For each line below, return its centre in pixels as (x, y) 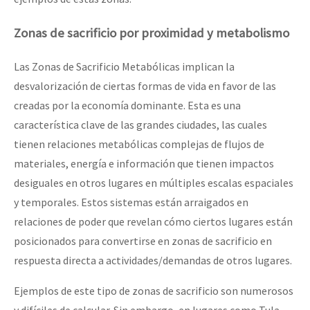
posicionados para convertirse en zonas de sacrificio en (143, 241)
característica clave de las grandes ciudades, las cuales (140, 125)
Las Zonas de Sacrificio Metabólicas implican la (124, 67)
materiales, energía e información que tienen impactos (144, 164)
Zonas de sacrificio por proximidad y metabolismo (152, 33)
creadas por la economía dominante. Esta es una (127, 106)
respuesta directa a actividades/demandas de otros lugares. (154, 261)
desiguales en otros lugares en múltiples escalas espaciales (154, 183)
